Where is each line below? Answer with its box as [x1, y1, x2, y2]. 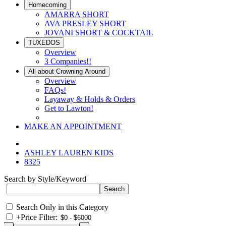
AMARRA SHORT [44, 10, 109, 19]
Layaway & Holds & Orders [44, 95, 135, 103]
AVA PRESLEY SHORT [44, 19, 126, 28]
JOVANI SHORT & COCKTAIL [44, 28, 153, 37]
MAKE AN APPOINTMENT [24, 122, 122, 131]
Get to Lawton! [44, 104, 93, 112]
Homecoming [28, 1, 67, 9]
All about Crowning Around [28, 68, 105, 75]
